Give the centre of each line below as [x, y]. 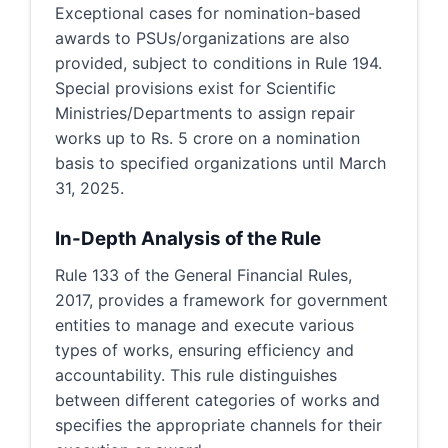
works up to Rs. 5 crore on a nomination [207, 138]
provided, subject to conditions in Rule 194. [218, 63]
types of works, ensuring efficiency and [204, 350]
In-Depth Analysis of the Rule [188, 238]
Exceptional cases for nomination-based [208, 13]
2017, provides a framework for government [221, 300]
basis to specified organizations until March [220, 163]
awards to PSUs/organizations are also [202, 38]
